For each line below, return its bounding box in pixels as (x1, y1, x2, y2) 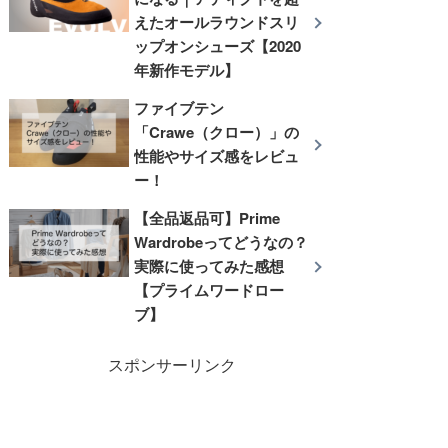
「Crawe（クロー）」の (134, 120, 300, 143)
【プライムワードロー (134, 278, 285, 301)
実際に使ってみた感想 (134, 254, 285, 277)
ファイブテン (134, 96, 225, 119)
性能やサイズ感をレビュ (134, 144, 300, 167)
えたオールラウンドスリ (134, 10, 300, 33)
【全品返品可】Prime (134, 206, 281, 229)
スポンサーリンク (108, 352, 236, 376)
